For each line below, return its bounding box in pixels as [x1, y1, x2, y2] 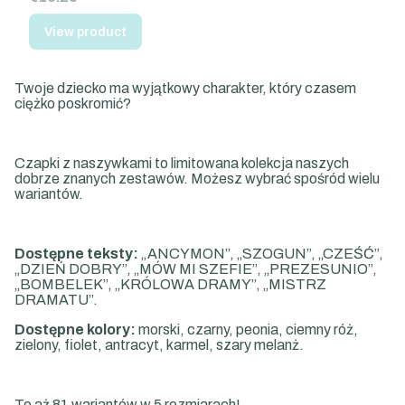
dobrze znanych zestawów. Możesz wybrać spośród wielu [14, 171, 380, 186]
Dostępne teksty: [14, 246, 138, 261]
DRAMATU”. [14, 292, 98, 307]
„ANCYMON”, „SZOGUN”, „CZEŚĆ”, [138, 246, 383, 261]
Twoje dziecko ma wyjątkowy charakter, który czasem [14, 80, 356, 96]
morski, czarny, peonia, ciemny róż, [136, 322, 358, 337]
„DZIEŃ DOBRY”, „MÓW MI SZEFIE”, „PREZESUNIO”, [14, 261, 377, 277]
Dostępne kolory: [14, 322, 136, 337]
